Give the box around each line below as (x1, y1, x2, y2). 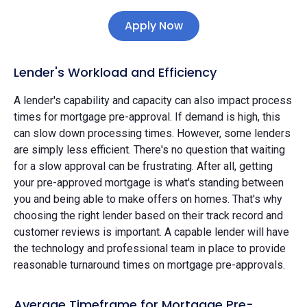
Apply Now (124, 17, 183, 34)
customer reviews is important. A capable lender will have (14, 225, 289, 238)
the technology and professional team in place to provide (14, 241, 286, 255)
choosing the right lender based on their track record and (14, 208, 283, 222)
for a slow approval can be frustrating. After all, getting (14, 159, 273, 173)
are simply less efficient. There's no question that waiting (14, 143, 285, 156)
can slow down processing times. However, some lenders (14, 126, 291, 140)
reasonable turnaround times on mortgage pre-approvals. (14, 258, 285, 271)
